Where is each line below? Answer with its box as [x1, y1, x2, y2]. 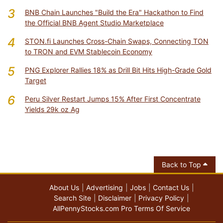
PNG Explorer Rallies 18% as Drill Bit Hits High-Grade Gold [24, 66, 212, 75]
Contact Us [152, 183, 189, 192]
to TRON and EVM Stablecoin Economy [24, 47, 152, 56]
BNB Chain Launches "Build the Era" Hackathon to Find [24, 8, 204, 17]
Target [24, 76, 46, 85]
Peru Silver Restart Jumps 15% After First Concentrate [24, 95, 201, 104]
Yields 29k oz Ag [24, 105, 80, 114]
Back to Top [162, 160, 203, 169]
